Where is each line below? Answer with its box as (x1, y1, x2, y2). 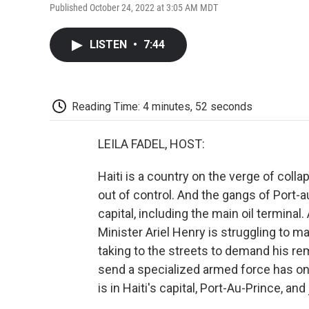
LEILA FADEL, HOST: (98, 137, 205, 152)
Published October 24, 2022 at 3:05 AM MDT (50, 1, 218, 13)
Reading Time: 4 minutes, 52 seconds (72, 99, 252, 113)
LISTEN (90, 37, 130, 51)
